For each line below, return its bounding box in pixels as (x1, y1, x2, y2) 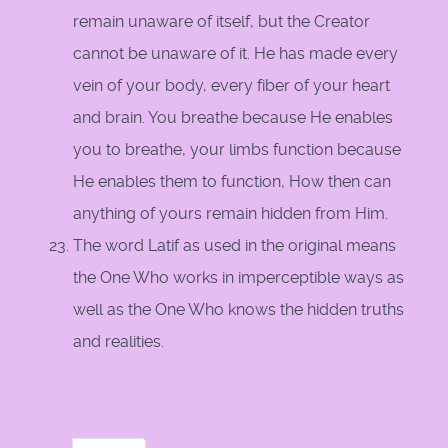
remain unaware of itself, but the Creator (73, 12, 370, 32)
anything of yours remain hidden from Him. (73, 204, 388, 224)
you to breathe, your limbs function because (73, 140, 401, 160)
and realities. (73, 332, 164, 352)
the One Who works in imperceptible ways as (73, 268, 404, 288)
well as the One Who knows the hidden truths (73, 300, 404, 320)
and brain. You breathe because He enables (73, 108, 393, 128)
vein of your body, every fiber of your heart (73, 76, 390, 96)
